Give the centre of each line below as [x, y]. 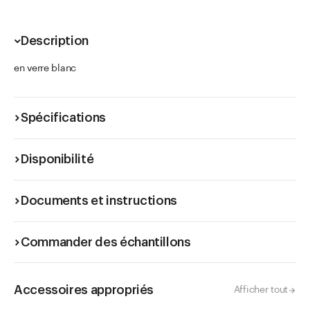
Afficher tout [261, 290]
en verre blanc [45, 69]
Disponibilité [57, 159]
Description [55, 41]
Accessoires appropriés [84, 290]
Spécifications [63, 118]
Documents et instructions [99, 201]
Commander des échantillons [106, 242]
